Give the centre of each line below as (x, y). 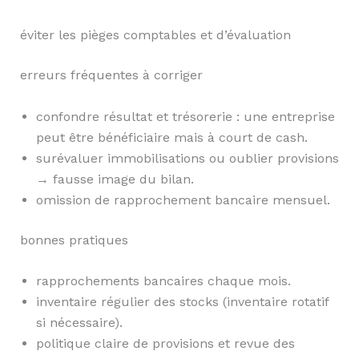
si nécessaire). (79, 323)
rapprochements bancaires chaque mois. (163, 281)
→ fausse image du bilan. (115, 179)
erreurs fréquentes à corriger (111, 75)
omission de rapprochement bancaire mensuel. (183, 200)
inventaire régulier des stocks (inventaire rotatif (182, 302)
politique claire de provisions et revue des (165, 344)
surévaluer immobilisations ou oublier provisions (187, 158)
